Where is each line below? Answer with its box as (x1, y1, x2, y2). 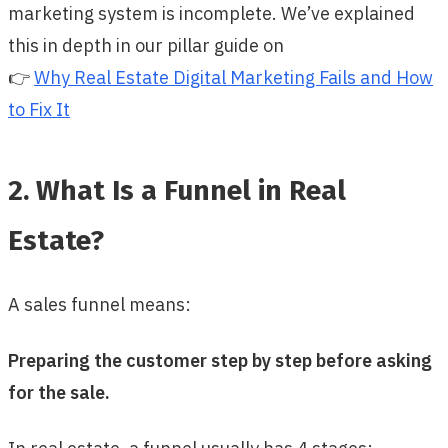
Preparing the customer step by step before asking (8, 348, 432, 372)
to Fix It (8, 97, 70, 121)
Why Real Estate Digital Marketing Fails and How (34, 65, 433, 89)
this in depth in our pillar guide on (8, 33, 284, 57)
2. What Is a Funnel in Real (8, 173, 346, 207)
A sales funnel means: (8, 292, 191, 316)
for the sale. (8, 380, 110, 404)
